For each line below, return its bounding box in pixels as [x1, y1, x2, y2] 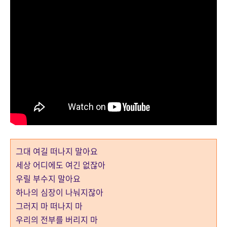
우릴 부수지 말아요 [16, 172, 83, 184]
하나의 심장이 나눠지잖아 [16, 186, 103, 198]
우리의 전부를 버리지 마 [16, 213, 100, 225]
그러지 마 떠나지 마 [16, 200, 83, 212]
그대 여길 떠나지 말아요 [16, 145, 98, 157]
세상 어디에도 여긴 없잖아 [16, 159, 105, 171]
